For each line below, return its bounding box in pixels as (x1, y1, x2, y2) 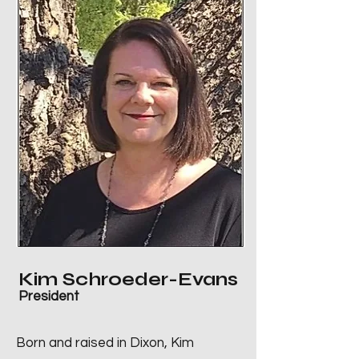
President (18, 289, 79, 304)
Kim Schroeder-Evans (18, 268, 238, 290)
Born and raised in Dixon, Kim (16, 336, 194, 350)
